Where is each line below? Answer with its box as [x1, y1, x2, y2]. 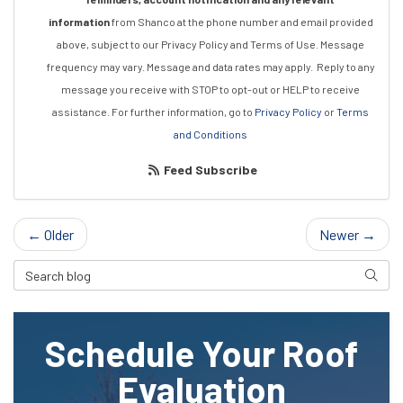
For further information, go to [112, 105, 255, 118]
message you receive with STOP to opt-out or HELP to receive [61, 83, 360, 95]
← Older [27, 226, 74, 243]
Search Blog [13, 261, 93, 278]
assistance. [52, 105, 112, 118]
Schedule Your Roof [45, 331, 358, 374]
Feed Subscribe [161, 162, 258, 177]
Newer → [319, 226, 376, 243]
